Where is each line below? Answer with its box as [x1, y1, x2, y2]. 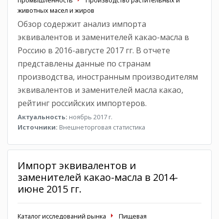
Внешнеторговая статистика [58, 122, 145, 131]
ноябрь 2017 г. [67, 112, 112, 121]
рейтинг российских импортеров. [18, 97, 147, 109]
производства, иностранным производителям [18, 71, 198, 82]
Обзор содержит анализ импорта [18, 18, 146, 29]
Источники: [18, 122, 58, 131]
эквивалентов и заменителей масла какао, [18, 84, 183, 95]
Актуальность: [18, 112, 67, 121]
